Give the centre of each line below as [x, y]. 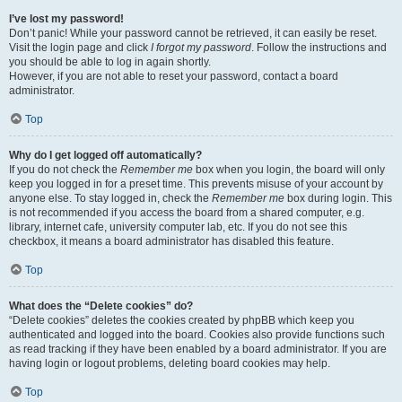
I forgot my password [201, 48]
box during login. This [338, 198]
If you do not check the [65, 170]
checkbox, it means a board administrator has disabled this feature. [171, 241]
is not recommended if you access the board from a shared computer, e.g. [187, 213]
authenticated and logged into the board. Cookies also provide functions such [197, 335]
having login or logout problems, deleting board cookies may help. [170, 363]
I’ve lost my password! [66, 19]
